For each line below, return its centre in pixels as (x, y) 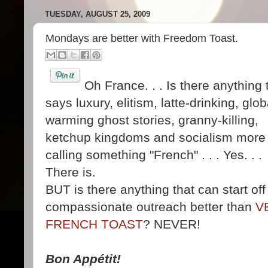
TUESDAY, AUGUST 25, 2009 (98, 14)
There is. (71, 172)
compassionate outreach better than (150, 206)
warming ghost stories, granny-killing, (152, 120)
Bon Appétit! (83, 258)
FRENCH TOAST (94, 224)
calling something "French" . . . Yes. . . (154, 154)
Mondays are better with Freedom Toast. (142, 38)
